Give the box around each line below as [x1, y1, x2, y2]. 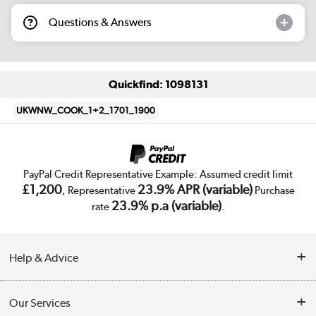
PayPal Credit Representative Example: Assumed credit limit [23, 167, 293, 181]
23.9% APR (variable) [137, 181, 253, 197]
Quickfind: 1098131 [108, 78, 208, 92]
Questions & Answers [49, 16, 152, 30]
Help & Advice [9, 250, 79, 265]
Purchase [252, 183, 295, 197]
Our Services [9, 296, 71, 310]
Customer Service [9, 288, 83, 302]
